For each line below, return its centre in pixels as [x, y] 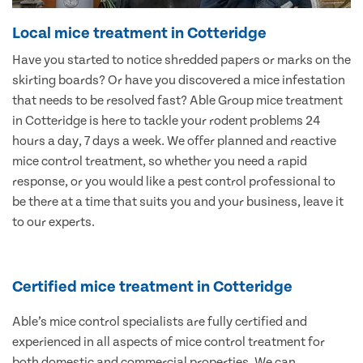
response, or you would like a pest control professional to [174, 182]
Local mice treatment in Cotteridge [139, 34]
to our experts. [53, 222]
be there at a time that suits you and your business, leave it [178, 202]
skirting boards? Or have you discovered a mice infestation [179, 81]
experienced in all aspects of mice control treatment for [169, 342]
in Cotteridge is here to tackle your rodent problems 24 [167, 121]
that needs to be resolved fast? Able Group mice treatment [177, 101]
